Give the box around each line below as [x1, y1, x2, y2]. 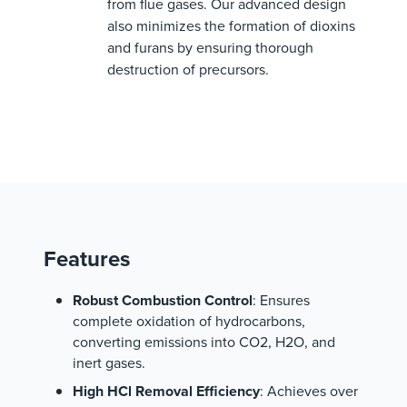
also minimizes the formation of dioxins [107, 15, 355, 36]
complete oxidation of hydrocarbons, [73, 311, 305, 332]
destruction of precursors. [107, 59, 269, 80]
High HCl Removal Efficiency [73, 381, 260, 402]
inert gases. [73, 352, 145, 373]
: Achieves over [260, 381, 358, 402]
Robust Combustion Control [73, 290, 253, 311]
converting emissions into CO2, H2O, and [73, 332, 335, 352]
